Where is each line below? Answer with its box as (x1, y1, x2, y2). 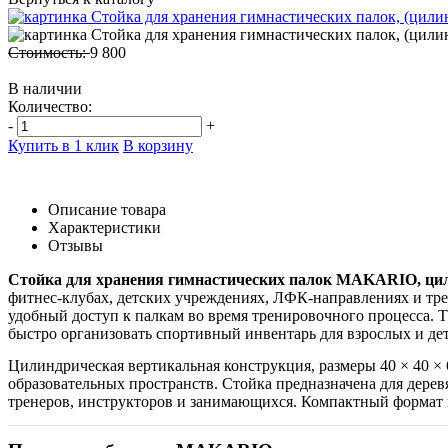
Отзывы (48, 237, 103, 255)
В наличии (8, 80, 82, 98)
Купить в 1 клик (8, 137, 119, 155)
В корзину (123, 137, 193, 155)
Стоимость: (8, 44, 90, 62)
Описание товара (48, 201, 166, 219)
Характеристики (48, 219, 161, 237)
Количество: (8, 98, 92, 116)
